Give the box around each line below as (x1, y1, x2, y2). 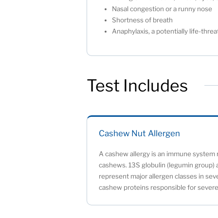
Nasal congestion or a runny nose (112, 5, 217, 13)
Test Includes (87, 75, 188, 96)
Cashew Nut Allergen (99, 128, 181, 138)
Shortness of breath (112, 16, 178, 24)
